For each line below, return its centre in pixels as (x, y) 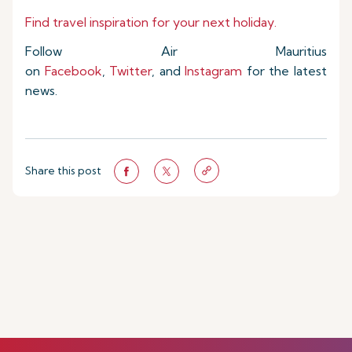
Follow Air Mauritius (176, 51)
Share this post (63, 171)
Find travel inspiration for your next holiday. (151, 22)
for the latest (285, 71)
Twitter (131, 71)
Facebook (73, 71)
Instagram (214, 71)
